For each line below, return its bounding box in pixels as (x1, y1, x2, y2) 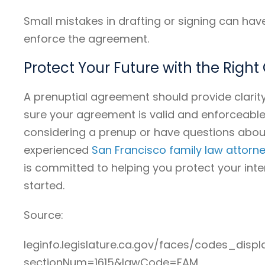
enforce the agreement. (24, 31, 149, 46)
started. (24, 177, 64, 193)
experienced (24, 142, 92, 157)
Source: (24, 207, 63, 222)
